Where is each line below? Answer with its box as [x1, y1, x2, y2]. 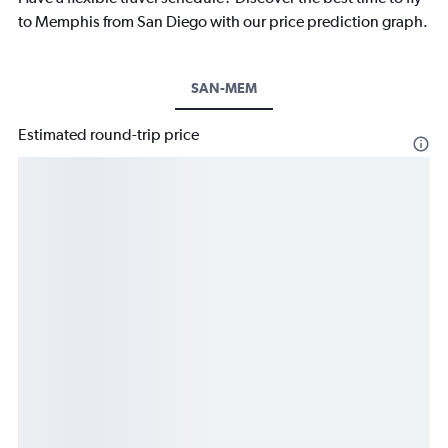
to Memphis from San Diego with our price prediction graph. [18, 12, 428, 32]
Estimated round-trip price [18, 125, 199, 145]
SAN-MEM [191, 80, 257, 97]
